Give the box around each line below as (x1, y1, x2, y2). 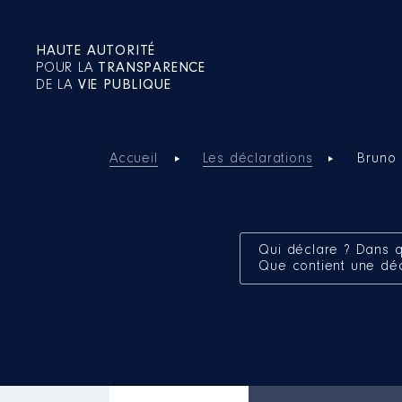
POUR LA (36, 61, 99, 75)
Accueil (109, 152, 158, 166)
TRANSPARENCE (98, 61, 206, 75)
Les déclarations (202, 152, 313, 166)
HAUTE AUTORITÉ (36, 44, 156, 58)
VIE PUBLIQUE (77, 78, 171, 92)
